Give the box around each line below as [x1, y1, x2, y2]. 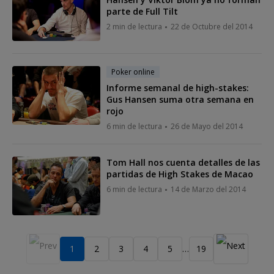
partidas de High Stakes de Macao [106, 168, 253, 180]
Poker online [111, 66, 155, 77]
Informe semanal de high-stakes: [106, 81, 249, 94]
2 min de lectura [106, 21, 162, 32]
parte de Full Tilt [106, 5, 178, 17]
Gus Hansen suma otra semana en [106, 93, 254, 105]
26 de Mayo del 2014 [171, 120, 243, 131]
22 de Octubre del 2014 [171, 21, 253, 32]
